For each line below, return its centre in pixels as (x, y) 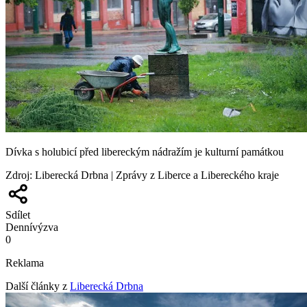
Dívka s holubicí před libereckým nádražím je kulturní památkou (145, 152)
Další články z (36, 286)
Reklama (25, 263)
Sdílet (18, 215)
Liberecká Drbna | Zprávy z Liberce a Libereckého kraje (157, 175)
